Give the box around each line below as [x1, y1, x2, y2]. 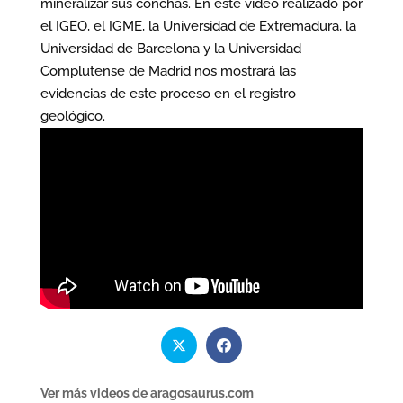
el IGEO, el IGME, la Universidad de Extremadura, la [40, 17, 356, 34]
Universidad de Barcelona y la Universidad [40, 40, 301, 57]
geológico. [40, 107, 105, 124]
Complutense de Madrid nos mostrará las [40, 62, 296, 79]
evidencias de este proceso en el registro [40, 85, 296, 102]
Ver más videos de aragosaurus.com [40, 385, 254, 400]
